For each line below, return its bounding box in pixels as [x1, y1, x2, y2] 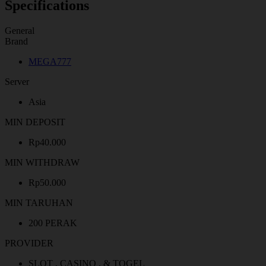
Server [5, 76, 29, 87]
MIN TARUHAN [5, 197, 73, 208]
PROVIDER [5, 237, 53, 248]
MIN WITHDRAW [5, 157, 80, 167]
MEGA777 [28, 56, 71, 66]
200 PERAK [28, 217, 77, 228]
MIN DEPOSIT [5, 116, 65, 127]
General [5, 25, 34, 36]
